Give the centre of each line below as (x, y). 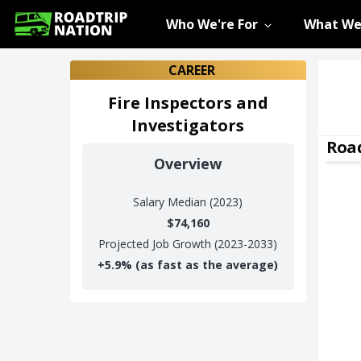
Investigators (188, 125)
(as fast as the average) (207, 265)
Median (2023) (205, 202)
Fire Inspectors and (188, 103)
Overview (188, 164)
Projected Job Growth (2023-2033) (188, 244)
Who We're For (212, 24)
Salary (151, 202)
